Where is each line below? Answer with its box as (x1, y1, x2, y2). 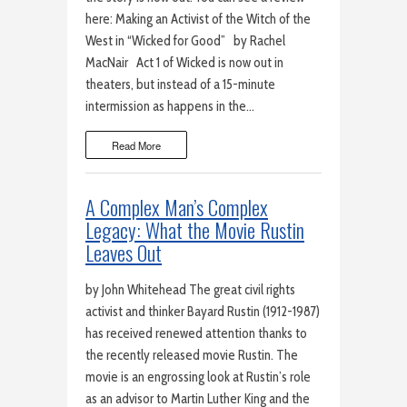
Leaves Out (85, 236, 162, 268)
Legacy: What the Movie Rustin (85, 213, 304, 245)
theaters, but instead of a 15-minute (85, 76, 275, 94)
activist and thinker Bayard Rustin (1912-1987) (85, 303, 320, 320)
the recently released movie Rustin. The (85, 346, 298, 363)
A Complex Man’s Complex (85, 191, 268, 223)
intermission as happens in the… (85, 98, 254, 115)
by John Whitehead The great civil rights (85, 281, 295, 298)
